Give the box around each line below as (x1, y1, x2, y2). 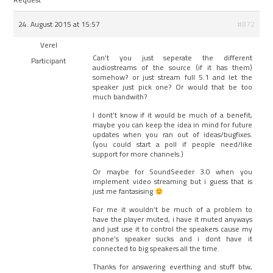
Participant (31, 55, 66, 66)
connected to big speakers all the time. (93, 243, 220, 255)
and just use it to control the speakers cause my (93, 223, 252, 235)
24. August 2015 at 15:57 (18, 18, 101, 30)
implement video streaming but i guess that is (93, 175, 252, 188)
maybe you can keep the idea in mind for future (93, 118, 252, 130)
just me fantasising (93, 185, 155, 197)
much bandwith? (93, 90, 147, 102)
